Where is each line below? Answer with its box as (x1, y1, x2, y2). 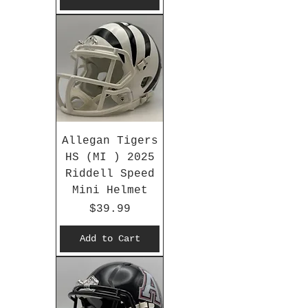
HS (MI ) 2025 (65, 151, 155, 164)
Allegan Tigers (61, 135, 158, 148)
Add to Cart (79, 233, 140, 245)
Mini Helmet (71, 184, 148, 197)
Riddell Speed (65, 168, 155, 181)
